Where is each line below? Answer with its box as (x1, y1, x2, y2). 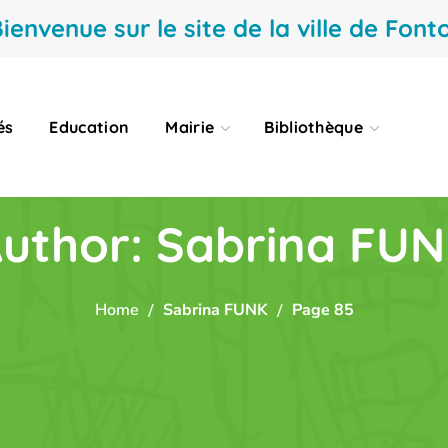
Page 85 (291, 299, 354, 321)
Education (49, 117, 130, 137)
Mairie (165, 117, 215, 137)
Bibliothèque (264, 117, 364, 137)
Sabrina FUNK (162, 299, 268, 321)
